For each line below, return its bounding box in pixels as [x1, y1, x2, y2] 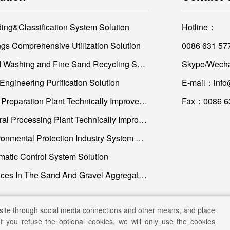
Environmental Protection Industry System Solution [136, 131, 144, 144]
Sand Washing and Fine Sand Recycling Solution [137, 57, 145, 70]
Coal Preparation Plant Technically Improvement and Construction [139, 94, 147, 107]
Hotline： [182, 21, 216, 33]
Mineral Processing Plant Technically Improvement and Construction [139, 113, 147, 125]
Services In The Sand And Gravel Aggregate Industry [139, 168, 147, 181]
